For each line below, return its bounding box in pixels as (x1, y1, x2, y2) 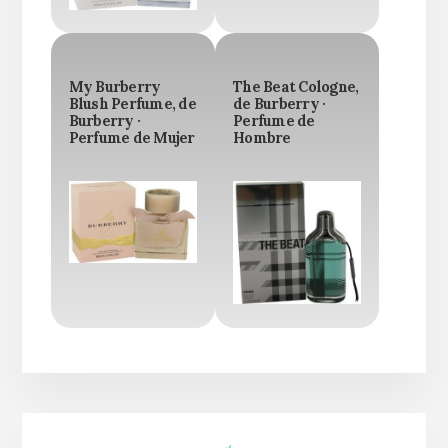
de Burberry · (233, 94, 326, 113)
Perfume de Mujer (68, 128, 195, 147)
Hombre (233, 128, 291, 147)
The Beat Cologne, (233, 77, 359, 96)
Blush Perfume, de (68, 94, 196, 113)
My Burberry (68, 77, 161, 96)
